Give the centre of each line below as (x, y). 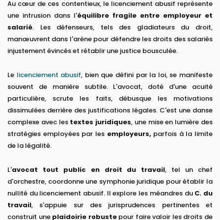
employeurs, (129, 134)
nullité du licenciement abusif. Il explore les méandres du (101, 193)
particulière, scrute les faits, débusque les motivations (110, 99)
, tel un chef (189, 170)
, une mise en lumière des (172, 122)
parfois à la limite (182, 134)
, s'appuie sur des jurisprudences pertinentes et (122, 205)
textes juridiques (101, 122)
